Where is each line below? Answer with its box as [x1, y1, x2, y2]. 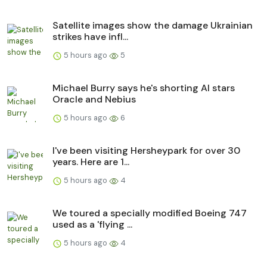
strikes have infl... [52, 30, 128, 44]
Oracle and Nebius [52, 93, 136, 106]
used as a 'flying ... [52, 218, 132, 231]
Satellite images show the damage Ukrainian [52, 19, 253, 32]
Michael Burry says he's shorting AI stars [52, 82, 235, 95]
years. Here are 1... [52, 156, 129, 169]
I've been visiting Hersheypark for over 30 [52, 144, 240, 157]
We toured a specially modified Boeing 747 [52, 207, 247, 220]
